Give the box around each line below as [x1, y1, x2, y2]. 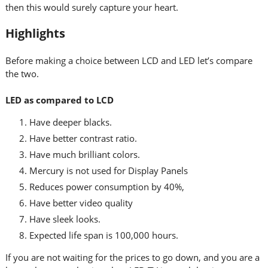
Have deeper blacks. [29, 116, 112, 128]
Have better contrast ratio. [29, 132, 137, 144]
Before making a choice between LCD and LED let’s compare [5, 54, 252, 66]
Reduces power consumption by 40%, [29, 181, 184, 193]
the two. [5, 68, 39, 80]
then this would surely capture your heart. [5, 1, 178, 13]
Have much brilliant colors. [29, 148, 140, 160]
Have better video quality [29, 197, 133, 209]
